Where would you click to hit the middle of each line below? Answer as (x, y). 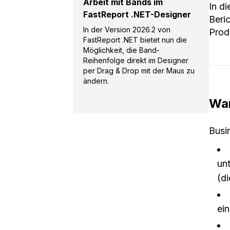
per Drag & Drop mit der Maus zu (139, 71)
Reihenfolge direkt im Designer (136, 60)
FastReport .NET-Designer (137, 14)
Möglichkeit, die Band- (121, 50)
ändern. (96, 81)
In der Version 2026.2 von (127, 30)
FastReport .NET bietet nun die (135, 40)
